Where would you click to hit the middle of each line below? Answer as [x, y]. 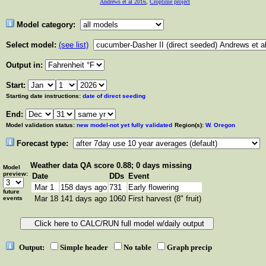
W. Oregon [219, 125]
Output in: [26, 65]
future [11, 191]
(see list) [74, 45]
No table [139, 247]
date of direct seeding [114, 96]
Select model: [31, 45]
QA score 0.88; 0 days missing [136, 165]
